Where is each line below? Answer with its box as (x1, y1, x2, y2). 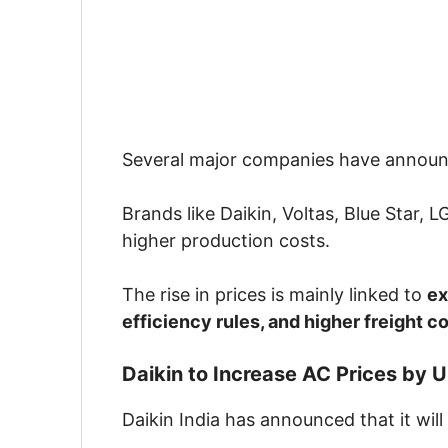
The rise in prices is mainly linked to (122, 284, 427, 306)
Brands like (122, 203, 220, 225)
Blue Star (344, 203, 419, 225)
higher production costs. (122, 230, 330, 252)
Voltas (282, 203, 334, 225)
